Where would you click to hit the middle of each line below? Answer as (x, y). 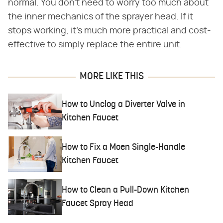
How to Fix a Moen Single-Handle (124, 148)
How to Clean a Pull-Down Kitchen (126, 191)
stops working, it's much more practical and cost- (110, 31)
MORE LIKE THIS (111, 77)
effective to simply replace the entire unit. (95, 45)
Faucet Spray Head (98, 204)
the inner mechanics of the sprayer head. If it (101, 17)
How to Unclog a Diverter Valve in (124, 105)
